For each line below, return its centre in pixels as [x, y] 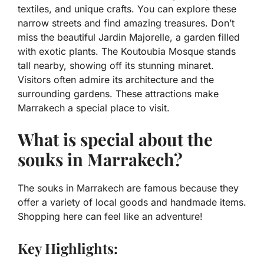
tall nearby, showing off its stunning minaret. [116, 66]
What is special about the [115, 139]
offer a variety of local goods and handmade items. [132, 202]
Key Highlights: [68, 248]
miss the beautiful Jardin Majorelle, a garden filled [129, 37]
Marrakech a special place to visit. [94, 108]
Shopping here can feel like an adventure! [110, 217]
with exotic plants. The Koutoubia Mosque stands [127, 52]
